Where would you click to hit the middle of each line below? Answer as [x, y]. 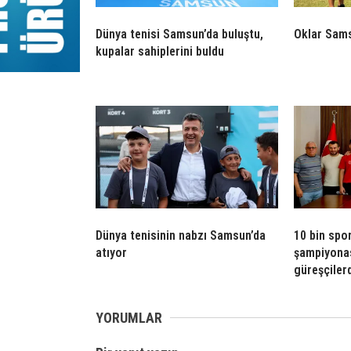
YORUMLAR [129, 317]
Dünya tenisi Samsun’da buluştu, [179, 34]
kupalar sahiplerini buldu [160, 51]
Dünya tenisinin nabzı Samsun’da [181, 235]
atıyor [111, 252]
